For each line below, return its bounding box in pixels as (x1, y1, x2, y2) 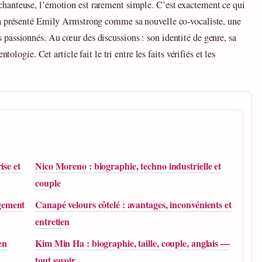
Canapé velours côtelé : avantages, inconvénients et (35, 198, 232, 212)
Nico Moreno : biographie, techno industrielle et (35, 159, 222, 173)
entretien (35, 215, 70, 229)
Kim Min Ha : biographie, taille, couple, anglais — (35, 236, 230, 250)
